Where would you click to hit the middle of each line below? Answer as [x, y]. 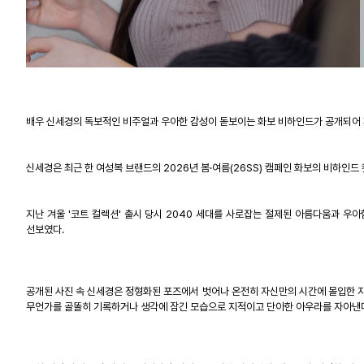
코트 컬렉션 [94, 214]
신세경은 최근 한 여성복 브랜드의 [95, 167]
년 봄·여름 [210, 167]
